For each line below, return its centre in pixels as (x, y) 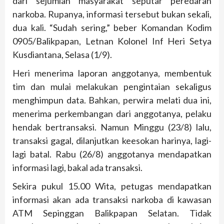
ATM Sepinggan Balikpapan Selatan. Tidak (112, 213)
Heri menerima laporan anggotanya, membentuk (112, 73)
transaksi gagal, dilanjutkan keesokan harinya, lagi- (112, 141)
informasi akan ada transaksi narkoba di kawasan (112, 200)
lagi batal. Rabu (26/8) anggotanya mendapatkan (112, 154)
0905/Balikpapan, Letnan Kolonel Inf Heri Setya (112, 41)
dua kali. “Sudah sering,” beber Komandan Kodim (112, 28)
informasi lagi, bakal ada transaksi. (77, 168)
